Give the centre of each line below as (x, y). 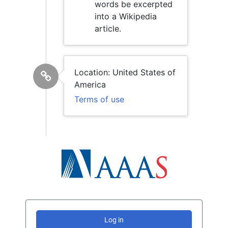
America (90, 84)
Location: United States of (125, 72)
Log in (114, 220)
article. (108, 28)
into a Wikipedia (126, 16)
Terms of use (99, 99)
